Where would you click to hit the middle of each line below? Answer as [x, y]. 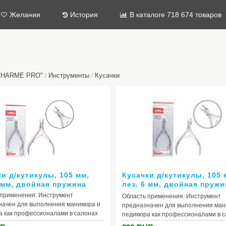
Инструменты [69, 75]
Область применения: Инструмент [172, 196]
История [84, 15]
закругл [137, 193]
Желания [25, 15]
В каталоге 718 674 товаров [176, 15]
